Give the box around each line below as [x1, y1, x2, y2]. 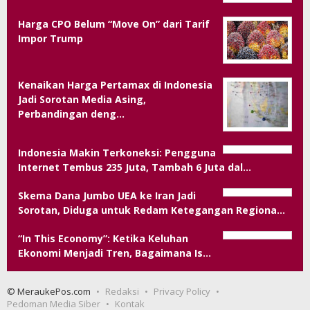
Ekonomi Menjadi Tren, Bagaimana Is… [18, 246, 211, 259]
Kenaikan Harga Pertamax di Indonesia [18, 77, 212, 91]
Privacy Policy [154, 284, 210, 298]
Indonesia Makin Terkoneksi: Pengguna [18, 145, 216, 159]
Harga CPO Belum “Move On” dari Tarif [18, 17, 210, 31]
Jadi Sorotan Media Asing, [18, 92, 146, 106]
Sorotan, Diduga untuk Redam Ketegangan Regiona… [18, 203, 285, 217]
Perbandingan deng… [18, 107, 125, 120]
